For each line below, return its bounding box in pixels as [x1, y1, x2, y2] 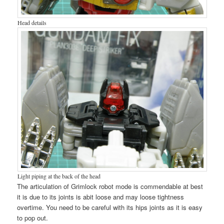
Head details [17, 18, 46, 27]
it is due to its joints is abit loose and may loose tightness [17, 192, 184, 202]
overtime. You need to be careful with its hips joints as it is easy [17, 202, 203, 212]
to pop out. [17, 213, 48, 223]
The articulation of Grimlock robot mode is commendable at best [17, 181, 203, 191]
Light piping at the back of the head [17, 172, 100, 180]
